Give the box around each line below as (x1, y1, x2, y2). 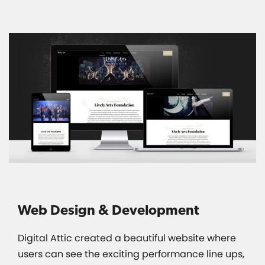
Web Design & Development (18, 201, 199, 218)
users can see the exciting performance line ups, (18, 247, 244, 261)
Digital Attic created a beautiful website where (18, 231, 236, 245)
